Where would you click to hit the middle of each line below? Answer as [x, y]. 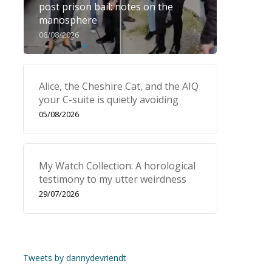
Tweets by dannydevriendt [74, 258]
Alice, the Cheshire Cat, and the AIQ [118, 86]
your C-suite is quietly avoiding [108, 100]
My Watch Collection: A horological [117, 166]
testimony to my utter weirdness [112, 179]
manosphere [68, 20]
